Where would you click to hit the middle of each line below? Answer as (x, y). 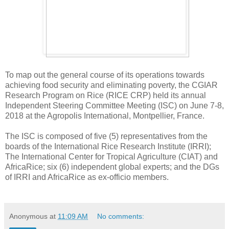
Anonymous (28, 216)
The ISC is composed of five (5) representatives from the (106, 136)
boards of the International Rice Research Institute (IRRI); (108, 147)
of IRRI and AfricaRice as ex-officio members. (88, 177)
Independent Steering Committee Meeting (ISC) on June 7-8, (114, 106)
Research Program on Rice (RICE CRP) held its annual (106, 96)
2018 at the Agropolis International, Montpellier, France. (105, 116)
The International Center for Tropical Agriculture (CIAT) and (111, 157)
